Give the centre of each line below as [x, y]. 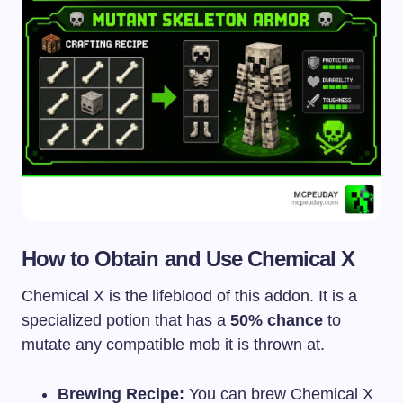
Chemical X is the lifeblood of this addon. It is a [189, 296]
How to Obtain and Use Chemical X [188, 258]
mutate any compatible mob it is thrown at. [173, 344]
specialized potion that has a [126, 320]
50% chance [277, 320]
